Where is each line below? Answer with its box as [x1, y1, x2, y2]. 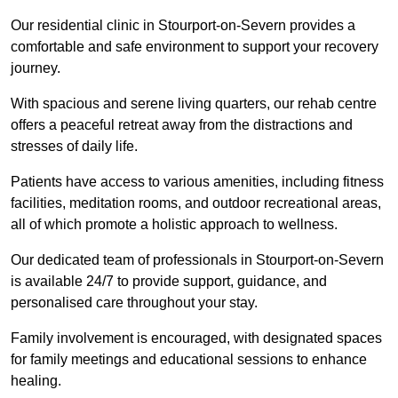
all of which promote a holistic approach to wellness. [11, 217, 338, 233]
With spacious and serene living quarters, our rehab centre [11, 96, 377, 112]
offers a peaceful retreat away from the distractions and [11, 117, 353, 133]
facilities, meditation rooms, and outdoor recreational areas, [11, 195, 381, 211]
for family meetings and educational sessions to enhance [11, 352, 367, 368]
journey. [11, 60, 60, 76]
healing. [11, 373, 61, 389]
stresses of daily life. [11, 139, 138, 155]
